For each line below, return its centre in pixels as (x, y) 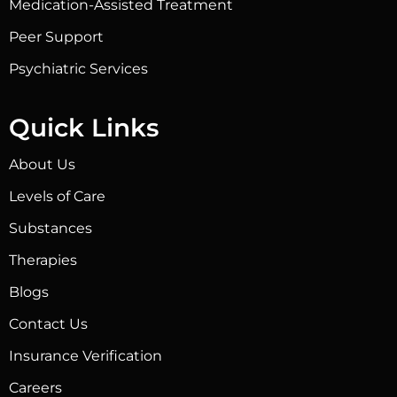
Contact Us (48, 323)
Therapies (43, 260)
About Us (42, 164)
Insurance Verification (86, 355)
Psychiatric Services (78, 68)
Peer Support (56, 36)
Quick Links (84, 127)
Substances (51, 228)
